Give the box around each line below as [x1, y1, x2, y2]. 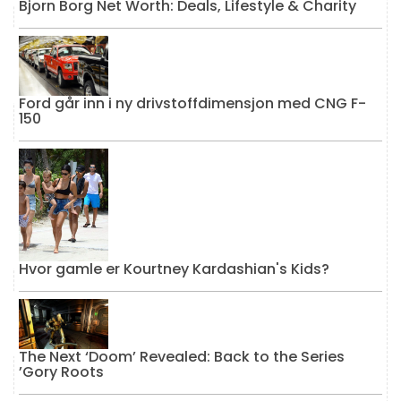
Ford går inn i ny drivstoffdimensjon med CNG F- [19, 92, 366, 114]
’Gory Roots [19, 362, 104, 383]
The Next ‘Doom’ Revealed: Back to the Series [19, 346, 345, 368]
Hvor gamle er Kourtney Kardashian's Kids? [19, 258, 329, 279]
